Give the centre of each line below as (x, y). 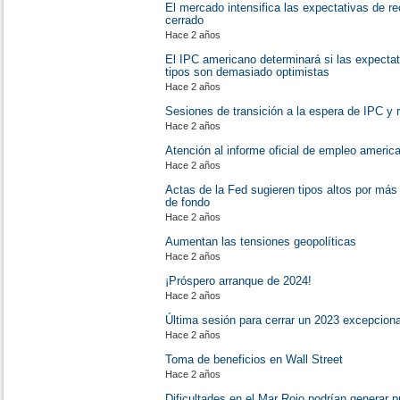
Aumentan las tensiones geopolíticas (261, 242)
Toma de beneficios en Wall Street (254, 359)
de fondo (187, 202)
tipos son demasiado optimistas (247, 72)
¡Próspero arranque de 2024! (238, 281)
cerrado (184, 20)
